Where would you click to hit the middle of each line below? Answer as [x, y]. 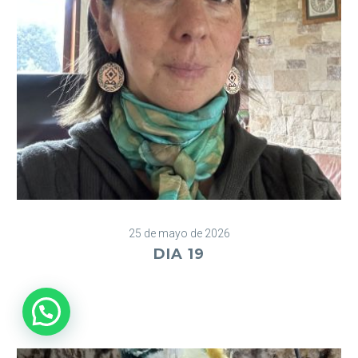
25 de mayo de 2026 [179, 234]
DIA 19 [179, 255]
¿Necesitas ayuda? [151, 311]
